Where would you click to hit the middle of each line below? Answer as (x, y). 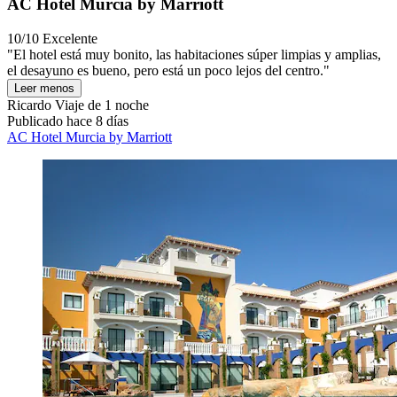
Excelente (70, 38)
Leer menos (44, 88)
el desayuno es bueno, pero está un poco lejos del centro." (168, 70)
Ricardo (29, 105)
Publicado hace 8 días (68, 121)
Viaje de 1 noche (100, 105)
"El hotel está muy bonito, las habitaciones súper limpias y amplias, (194, 54)
